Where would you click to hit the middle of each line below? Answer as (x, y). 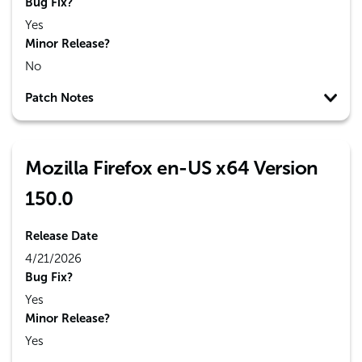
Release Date (61, 236)
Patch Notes (59, 98)
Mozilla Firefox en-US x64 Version (172, 168)
